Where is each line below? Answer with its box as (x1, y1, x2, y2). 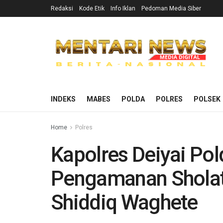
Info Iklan (111, 5, 135, 12)
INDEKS (51, 95, 76, 103)
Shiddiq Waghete (51, 190, 198, 215)
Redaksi (51, 5, 73, 12)
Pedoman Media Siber (141, 5, 201, 12)
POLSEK (194, 95, 221, 103)
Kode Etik (79, 5, 105, 12)
